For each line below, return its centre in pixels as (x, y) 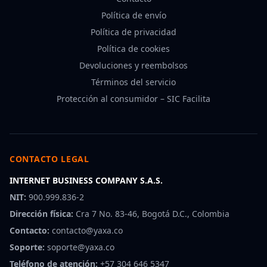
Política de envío (133, 15)
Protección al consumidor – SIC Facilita (133, 99)
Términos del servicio (133, 82)
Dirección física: (41, 214)
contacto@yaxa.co (87, 230)
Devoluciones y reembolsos (133, 65)
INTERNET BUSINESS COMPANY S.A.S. (86, 180)
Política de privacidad (133, 32)
